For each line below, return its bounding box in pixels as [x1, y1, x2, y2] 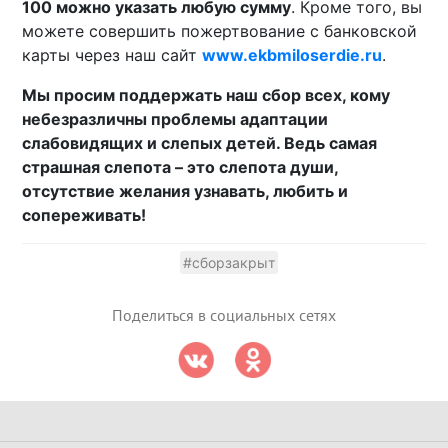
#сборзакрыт [183, 254, 275, 272]
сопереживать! [22, 205, 147, 226]
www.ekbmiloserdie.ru [202, 45, 383, 66]
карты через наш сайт [22, 45, 203, 66]
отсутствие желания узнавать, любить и [22, 181, 349, 202]
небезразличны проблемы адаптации [22, 109, 329, 130]
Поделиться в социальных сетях [112, 307, 336, 326]
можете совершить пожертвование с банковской [22, 21, 418, 42]
